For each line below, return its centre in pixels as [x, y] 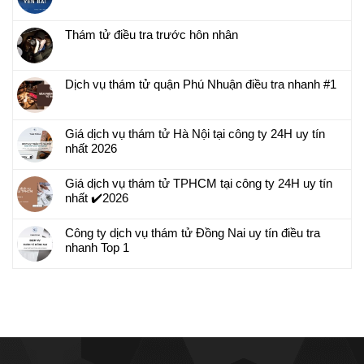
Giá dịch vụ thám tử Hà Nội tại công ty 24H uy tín [195, 133]
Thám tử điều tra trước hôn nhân [152, 34]
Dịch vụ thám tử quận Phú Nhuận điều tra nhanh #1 [201, 84]
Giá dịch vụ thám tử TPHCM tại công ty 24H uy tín [199, 183]
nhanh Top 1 [97, 247]
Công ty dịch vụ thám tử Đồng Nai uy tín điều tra [193, 232]
